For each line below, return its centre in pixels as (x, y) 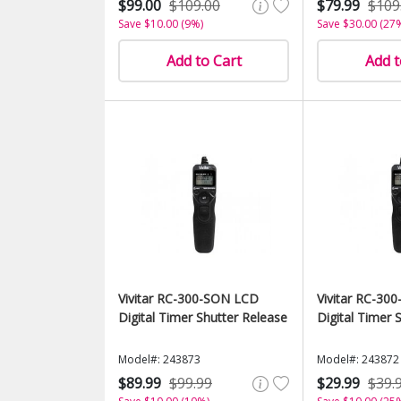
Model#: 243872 (358, 359)
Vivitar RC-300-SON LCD (188, 299)
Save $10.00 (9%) (161, 24)
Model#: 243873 (159, 359)
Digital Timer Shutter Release (203, 317)
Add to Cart (204, 61)
